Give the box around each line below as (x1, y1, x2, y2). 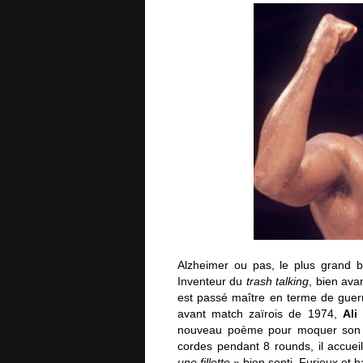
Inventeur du (177, 275, 246, 288)
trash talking (246, 275, 310, 288)
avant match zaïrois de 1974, (177, 307, 343, 320)
